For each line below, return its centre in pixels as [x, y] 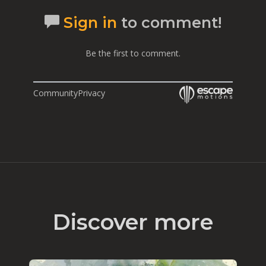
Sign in [90, 22]
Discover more [133, 221]
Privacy [91, 93]
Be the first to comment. [133, 53]
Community [56, 93]
